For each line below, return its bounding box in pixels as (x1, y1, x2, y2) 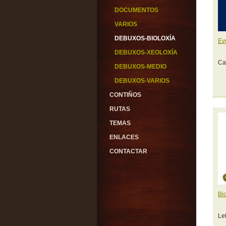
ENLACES (109, 134, 139, 141)
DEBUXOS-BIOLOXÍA (115, 35, 176, 42)
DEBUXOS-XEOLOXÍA (115, 49, 178, 56)
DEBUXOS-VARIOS (115, 77, 169, 84)
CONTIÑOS (109, 91, 141, 98)
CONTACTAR (109, 148, 147, 155)
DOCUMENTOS (115, 7, 158, 14)
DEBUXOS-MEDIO (115, 63, 166, 70)
